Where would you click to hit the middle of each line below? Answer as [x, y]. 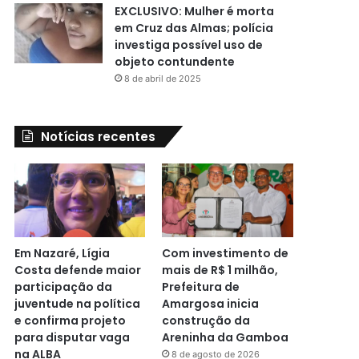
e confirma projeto [70, 321]
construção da [206, 321]
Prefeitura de [201, 287]
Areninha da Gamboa [226, 338]
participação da [63, 287]
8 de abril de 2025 [162, 79]
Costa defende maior [77, 270]
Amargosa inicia [211, 304]
